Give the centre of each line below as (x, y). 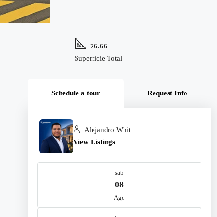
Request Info (168, 93)
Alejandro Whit (106, 130)
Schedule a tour (76, 93)
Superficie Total (98, 58)
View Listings (94, 142)
